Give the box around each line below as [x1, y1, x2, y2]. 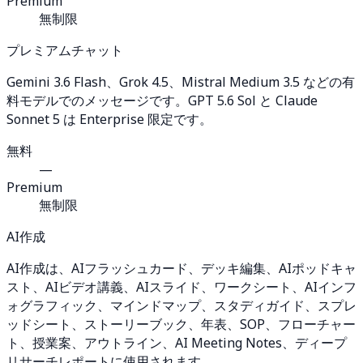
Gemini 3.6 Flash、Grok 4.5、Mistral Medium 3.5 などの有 [6, 72, 355, 91]
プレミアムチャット [6, 41, 123, 59]
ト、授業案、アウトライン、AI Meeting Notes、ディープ [6, 333, 347, 352]
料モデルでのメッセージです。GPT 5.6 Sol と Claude [6, 91, 318, 109]
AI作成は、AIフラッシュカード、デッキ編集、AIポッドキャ [6, 258, 357, 277]
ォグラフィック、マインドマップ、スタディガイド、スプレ [6, 296, 357, 314]
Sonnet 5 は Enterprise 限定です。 [6, 109, 212, 128]
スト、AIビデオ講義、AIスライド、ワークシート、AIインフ [6, 277, 357, 296]
